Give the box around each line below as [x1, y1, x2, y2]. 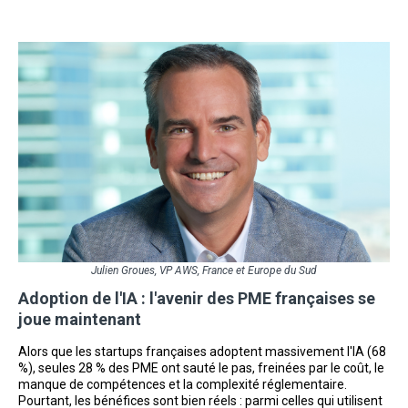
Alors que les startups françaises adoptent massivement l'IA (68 [18, 343, 386, 359]
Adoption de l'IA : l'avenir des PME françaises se [18, 288, 375, 308]
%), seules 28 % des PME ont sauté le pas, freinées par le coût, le [18, 360, 384, 375]
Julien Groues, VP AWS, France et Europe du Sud [91, 263, 317, 277]
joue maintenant [18, 309, 141, 329]
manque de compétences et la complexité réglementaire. [18, 376, 347, 392]
